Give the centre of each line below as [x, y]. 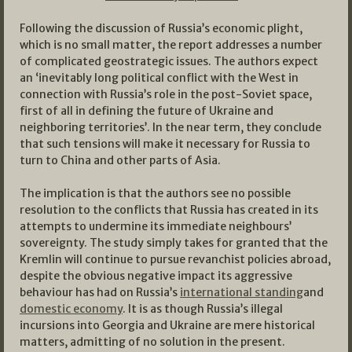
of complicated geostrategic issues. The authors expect [169, 62]
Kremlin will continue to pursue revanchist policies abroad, [175, 260]
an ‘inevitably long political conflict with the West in [159, 78]
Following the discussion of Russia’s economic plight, [161, 29]
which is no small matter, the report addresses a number [171, 45]
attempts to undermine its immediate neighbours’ [156, 227]
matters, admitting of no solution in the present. [152, 342]
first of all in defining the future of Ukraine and [147, 111]
